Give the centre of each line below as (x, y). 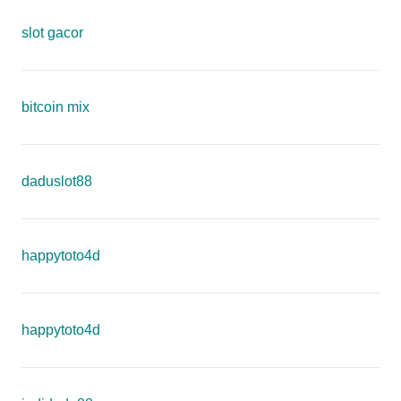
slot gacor (52, 33)
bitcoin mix (55, 107)
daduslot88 (57, 181)
